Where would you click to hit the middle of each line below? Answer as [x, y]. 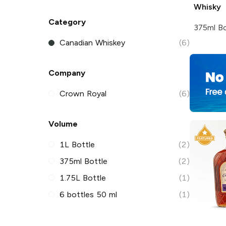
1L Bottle [77, 144]
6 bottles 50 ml [88, 194]
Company [67, 73]
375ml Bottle [84, 161]
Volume [63, 124]
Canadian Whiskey [93, 43]
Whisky [207, 7]
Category [67, 22]
